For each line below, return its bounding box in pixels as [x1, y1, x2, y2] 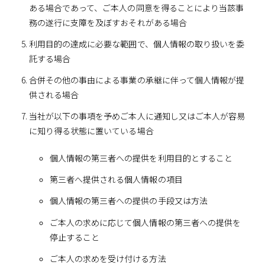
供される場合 [28, 88, 79, 101]
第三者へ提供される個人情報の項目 [49, 173, 183, 186]
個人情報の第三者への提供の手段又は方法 [49, 195, 208, 207]
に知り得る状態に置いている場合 [28, 125, 154, 137]
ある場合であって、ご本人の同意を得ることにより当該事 [28, 1, 244, 14]
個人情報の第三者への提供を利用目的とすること [49, 152, 233, 164]
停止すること [49, 231, 100, 243]
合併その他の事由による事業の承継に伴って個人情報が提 [28, 73, 245, 86]
